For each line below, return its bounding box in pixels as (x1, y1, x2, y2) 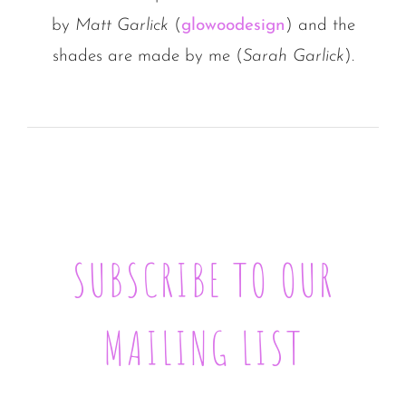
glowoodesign (180, 17, 285, 35)
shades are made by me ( (52, 48, 243, 66)
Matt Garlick (74, 17, 169, 35)
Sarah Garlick (242, 48, 344, 66)
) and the (285, 17, 355, 35)
